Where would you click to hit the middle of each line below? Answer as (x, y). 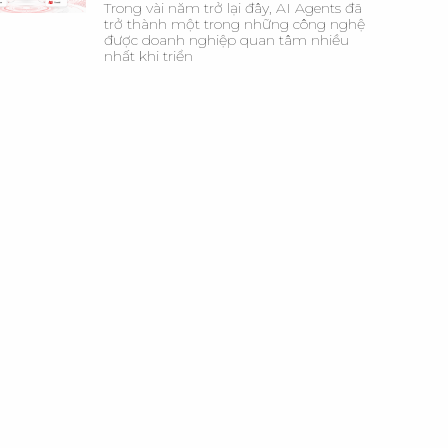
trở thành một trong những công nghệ (234, 24)
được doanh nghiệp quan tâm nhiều (226, 40)
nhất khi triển (148, 56)
